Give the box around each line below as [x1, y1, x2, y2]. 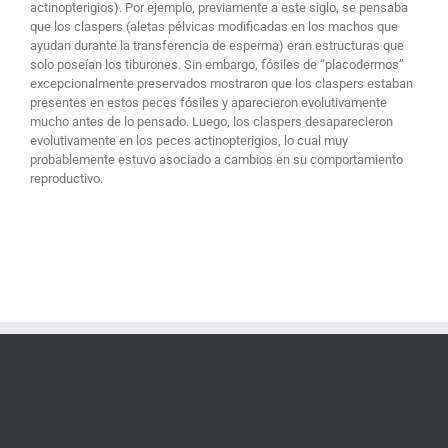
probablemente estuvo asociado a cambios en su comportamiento [29, 151, 403, 167]
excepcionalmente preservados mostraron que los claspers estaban [29, 75, 413, 91]
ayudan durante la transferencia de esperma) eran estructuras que [29, 37, 404, 53]
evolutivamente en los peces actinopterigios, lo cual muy [29, 132, 348, 148]
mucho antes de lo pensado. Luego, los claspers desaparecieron [29, 113, 393, 129]
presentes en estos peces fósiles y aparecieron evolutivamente [29, 94, 387, 110]
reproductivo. [29, 170, 103, 186]
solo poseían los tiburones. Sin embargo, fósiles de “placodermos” [29, 56, 404, 72]
